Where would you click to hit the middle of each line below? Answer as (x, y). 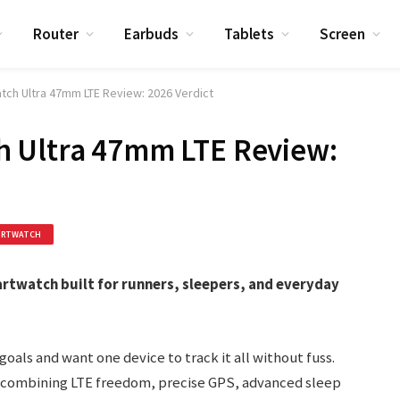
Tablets (250, 33)
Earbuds (152, 33)
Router (56, 33)
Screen (343, 33)
